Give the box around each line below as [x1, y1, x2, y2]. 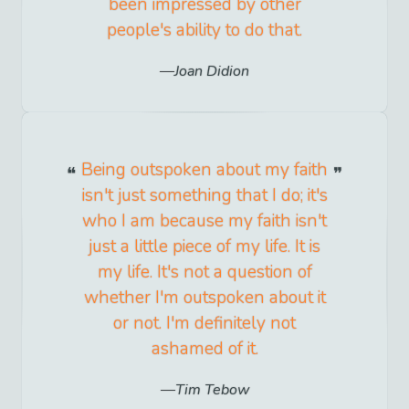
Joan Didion [174, 61, 249, 82]
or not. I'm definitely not [113, 311, 296, 336]
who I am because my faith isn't [82, 209, 327, 234]
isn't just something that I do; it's [81, 184, 328, 208]
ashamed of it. [151, 337, 258, 362]
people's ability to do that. [107, 18, 302, 43]
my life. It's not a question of [97, 260, 312, 285]
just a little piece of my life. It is [89, 235, 320, 259]
